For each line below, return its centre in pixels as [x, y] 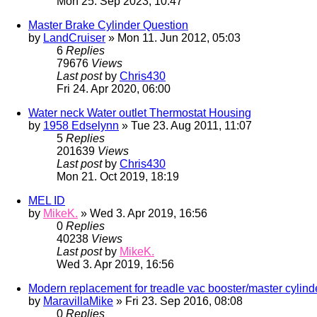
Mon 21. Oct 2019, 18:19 [118, 176]
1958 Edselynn [81, 125]
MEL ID [47, 200]
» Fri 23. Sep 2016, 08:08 [178, 301]
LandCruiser [74, 38]
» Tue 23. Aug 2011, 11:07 [185, 125]
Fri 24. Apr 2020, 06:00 [114, 88]
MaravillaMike [78, 301]
